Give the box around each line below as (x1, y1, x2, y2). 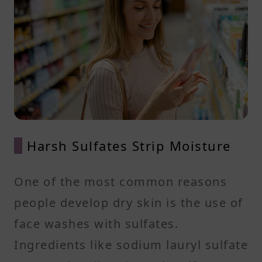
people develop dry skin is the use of (14, 194, 243, 211)
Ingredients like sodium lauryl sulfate (14, 236, 248, 253)
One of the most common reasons (14, 173, 227, 189)
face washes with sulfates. (14, 215, 178, 232)
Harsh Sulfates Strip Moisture (27, 136, 231, 154)
